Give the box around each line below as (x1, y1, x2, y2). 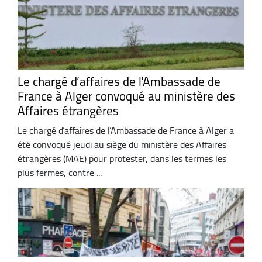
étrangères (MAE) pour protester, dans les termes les (18, 149, 226, 167)
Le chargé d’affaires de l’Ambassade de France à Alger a (18, 121, 234, 139)
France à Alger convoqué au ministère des (18, 85, 235, 108)
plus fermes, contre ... (18, 163, 102, 181)
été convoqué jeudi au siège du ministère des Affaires (18, 135, 226, 153)
